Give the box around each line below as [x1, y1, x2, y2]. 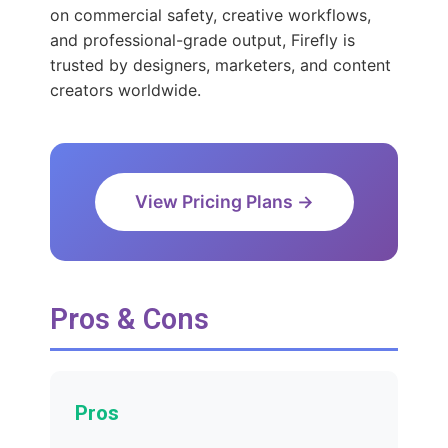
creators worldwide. [50, 80, 201, 101]
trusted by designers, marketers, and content [50, 55, 391, 76]
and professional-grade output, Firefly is [50, 30, 355, 51]
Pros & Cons [50, 302, 209, 337]
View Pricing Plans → [134, 191, 314, 213]
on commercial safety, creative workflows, [50, 5, 371, 26]
